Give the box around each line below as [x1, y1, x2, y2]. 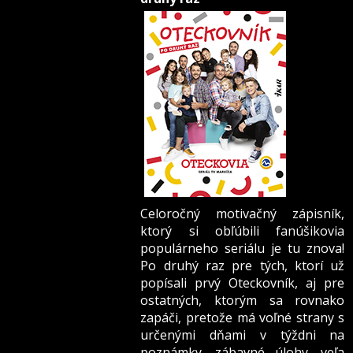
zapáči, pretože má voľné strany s [140, 309, 345, 327]
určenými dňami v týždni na [140, 326, 345, 344]
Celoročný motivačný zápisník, [140, 205, 345, 223]
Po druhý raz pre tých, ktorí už [140, 257, 345, 275]
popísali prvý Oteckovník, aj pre [140, 274, 345, 292]
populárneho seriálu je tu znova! [140, 240, 345, 258]
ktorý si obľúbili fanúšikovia [140, 222, 345, 240]
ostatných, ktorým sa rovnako [140, 292, 345, 310]
